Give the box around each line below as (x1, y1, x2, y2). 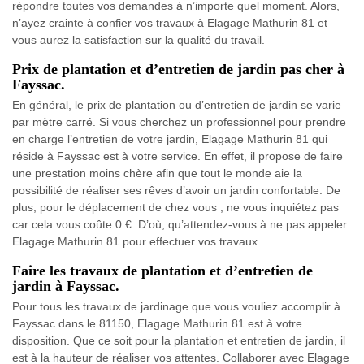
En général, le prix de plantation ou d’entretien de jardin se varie (12, 97, 341, 111)
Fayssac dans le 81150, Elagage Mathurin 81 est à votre (12, 316, 302, 330)
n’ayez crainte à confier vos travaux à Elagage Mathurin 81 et (12, 15, 327, 29)
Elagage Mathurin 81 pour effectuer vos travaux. (12, 234, 261, 248)
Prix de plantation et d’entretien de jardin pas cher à (12, 60, 344, 77)
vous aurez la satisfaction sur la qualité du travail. (12, 32, 265, 46)
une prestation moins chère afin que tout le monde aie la (12, 166, 302, 180)
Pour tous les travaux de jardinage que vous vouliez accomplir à (12, 299, 340, 313)
